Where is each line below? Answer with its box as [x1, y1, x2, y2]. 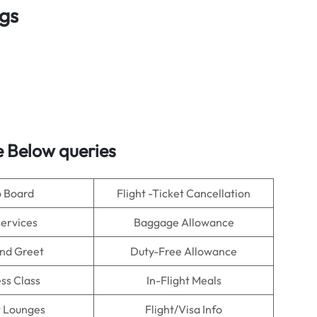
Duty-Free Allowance [130, 244, 237, 258]
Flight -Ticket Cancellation [117, 186, 250, 200]
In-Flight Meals [146, 273, 221, 287]
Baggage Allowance [133, 215, 234, 229]
